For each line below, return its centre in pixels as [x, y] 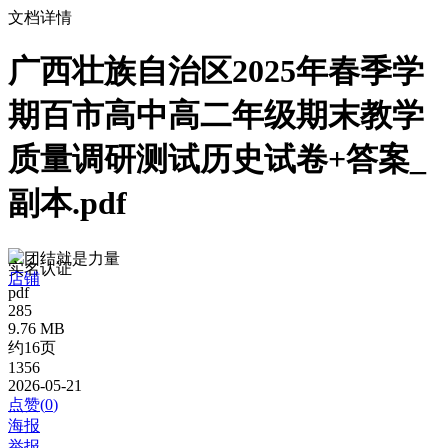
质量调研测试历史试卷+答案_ [217, 159]
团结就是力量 [72, 258]
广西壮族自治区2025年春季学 [216, 71]
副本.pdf [67, 203]
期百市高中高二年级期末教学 [216, 115]
